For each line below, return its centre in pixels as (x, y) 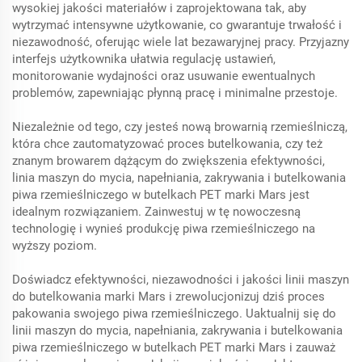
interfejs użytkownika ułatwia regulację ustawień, (144, 59)
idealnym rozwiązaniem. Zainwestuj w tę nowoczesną (156, 211)
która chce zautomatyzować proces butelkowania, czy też (167, 143)
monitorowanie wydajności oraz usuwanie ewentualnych (164, 76)
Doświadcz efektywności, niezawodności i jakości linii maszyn (181, 279)
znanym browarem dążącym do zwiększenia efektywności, (168, 160)
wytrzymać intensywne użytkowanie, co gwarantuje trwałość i (177, 25)
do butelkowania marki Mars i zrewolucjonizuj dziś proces (168, 296)
